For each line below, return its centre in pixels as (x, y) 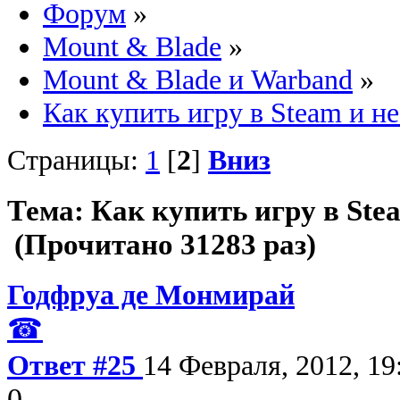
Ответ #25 (75, 365)
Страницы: (76, 160)
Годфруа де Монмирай (151, 294)
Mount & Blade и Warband (198, 80)
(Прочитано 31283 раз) (162, 244)
